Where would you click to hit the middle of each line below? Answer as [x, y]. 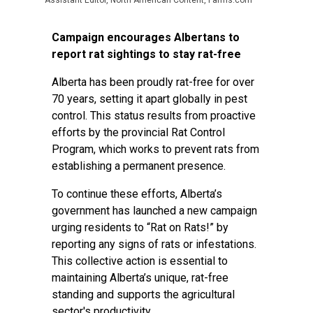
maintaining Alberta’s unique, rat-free [140, 278]
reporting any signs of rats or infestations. [154, 244]
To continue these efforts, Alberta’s [137, 194]
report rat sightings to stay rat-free [146, 54]
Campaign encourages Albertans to [146, 37]
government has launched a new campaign [154, 211]
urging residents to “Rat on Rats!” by [140, 227]
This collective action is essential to [140, 261]
